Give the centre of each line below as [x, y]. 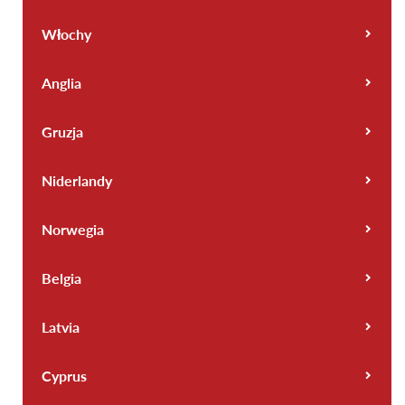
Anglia [61, 83]
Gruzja [62, 132]
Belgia [61, 278]
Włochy [66, 34]
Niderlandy [77, 180]
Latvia [61, 327]
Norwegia [73, 229]
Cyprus [64, 376]
